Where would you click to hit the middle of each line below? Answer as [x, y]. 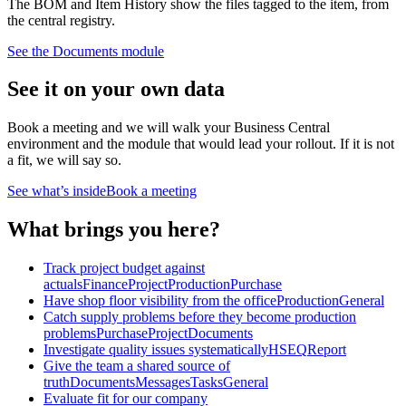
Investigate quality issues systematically [156, 350]
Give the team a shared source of [137, 366]
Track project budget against [124, 268]
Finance [105, 285]
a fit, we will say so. [64, 160]
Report [327, 350]
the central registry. [61, 20]
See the [30, 51]
